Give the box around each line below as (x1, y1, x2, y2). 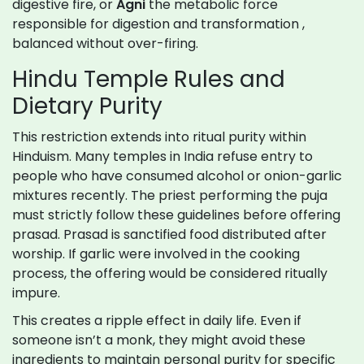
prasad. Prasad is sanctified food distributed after (12, 225, 327, 245)
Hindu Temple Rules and (12, 63, 285, 96)
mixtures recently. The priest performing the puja (12, 186, 327, 206)
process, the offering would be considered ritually (12, 264, 327, 284)
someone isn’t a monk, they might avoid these (12, 331, 305, 350)
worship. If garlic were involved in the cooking (12, 245, 300, 264)
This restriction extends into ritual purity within (12, 128, 306, 147)
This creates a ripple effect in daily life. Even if (12, 311, 301, 331)
